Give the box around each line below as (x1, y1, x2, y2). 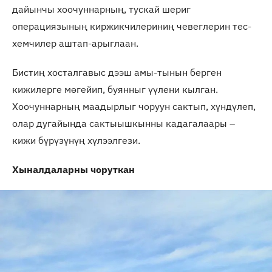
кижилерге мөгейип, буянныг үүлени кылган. (12, 83, 218, 95)
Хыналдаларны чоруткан (12, 163, 135, 175)
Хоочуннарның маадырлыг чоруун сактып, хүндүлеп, (12, 100, 256, 112)
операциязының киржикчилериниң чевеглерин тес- (12, 19, 251, 32)
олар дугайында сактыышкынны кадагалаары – (12, 117, 235, 129)
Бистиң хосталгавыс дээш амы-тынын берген (12, 66, 222, 78)
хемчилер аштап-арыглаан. (12, 36, 138, 49)
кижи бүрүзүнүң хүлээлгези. (12, 134, 140, 146)
